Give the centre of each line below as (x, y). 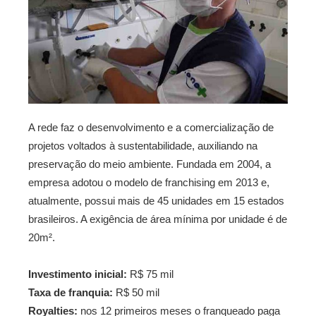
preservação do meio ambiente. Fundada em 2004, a (150, 164)
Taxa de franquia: (71, 292)
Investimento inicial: (78, 274)
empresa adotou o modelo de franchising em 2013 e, (149, 182)
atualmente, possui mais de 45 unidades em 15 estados (156, 201)
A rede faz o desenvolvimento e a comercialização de (151, 127)
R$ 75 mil (150, 274)
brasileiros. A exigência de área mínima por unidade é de (158, 219)
